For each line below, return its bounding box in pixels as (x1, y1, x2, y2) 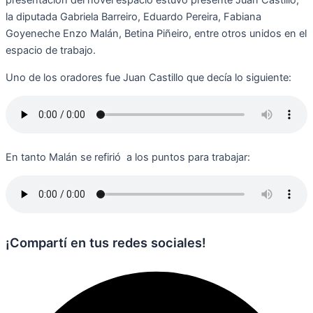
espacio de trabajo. (6, 44, 96, 57)
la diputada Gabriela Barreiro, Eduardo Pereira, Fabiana (6, 10, 261, 24)
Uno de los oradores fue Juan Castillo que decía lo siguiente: (6, 71, 291, 84)
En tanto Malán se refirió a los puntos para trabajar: (6, 150, 250, 163)
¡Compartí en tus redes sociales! (6, 234, 206, 250)
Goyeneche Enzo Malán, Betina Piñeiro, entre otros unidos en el (6, 27, 307, 41)
